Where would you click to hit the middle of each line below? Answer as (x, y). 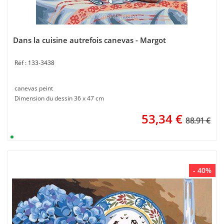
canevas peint (34, 88)
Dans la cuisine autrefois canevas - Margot (89, 40)
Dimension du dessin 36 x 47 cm (59, 98)
